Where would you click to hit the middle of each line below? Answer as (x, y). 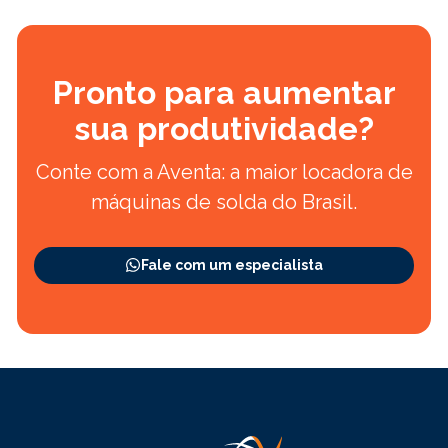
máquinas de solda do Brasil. (224, 201)
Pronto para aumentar (224, 92)
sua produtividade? (224, 128)
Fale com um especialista (232, 264)
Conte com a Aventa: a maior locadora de (224, 171)
